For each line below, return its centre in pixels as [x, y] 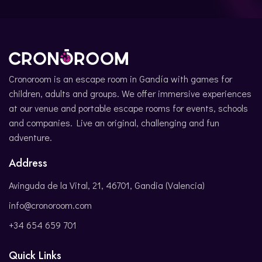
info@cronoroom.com [50, 205]
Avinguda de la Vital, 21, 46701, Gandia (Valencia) [107, 185]
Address [28, 163]
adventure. [30, 137]
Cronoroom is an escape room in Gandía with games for [120, 79]
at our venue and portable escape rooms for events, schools [128, 108]
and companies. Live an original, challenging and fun [114, 123]
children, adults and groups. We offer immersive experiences [130, 93]
